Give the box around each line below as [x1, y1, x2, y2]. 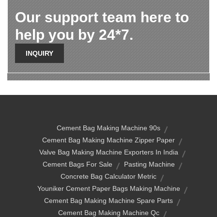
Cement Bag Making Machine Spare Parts [44, 197, 173, 204]
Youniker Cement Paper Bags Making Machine [37, 185, 180, 192]
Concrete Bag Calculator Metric [61, 172, 156, 180]
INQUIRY [26, 49, 53, 57]
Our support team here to [15, 9, 189, 25]
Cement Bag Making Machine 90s [57, 124, 160, 132]
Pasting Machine [124, 160, 175, 168]
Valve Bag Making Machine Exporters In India [39, 148, 178, 156]
